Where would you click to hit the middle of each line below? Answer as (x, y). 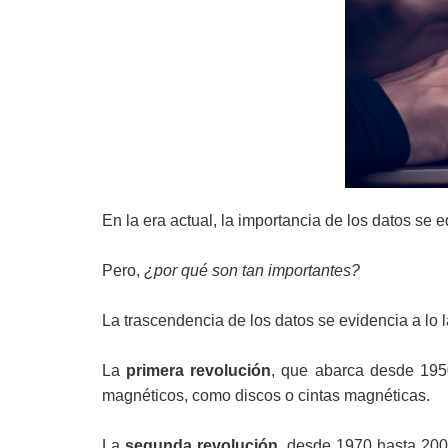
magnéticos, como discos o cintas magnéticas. (266, 395)
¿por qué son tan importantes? (252, 270)
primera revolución (199, 370)
